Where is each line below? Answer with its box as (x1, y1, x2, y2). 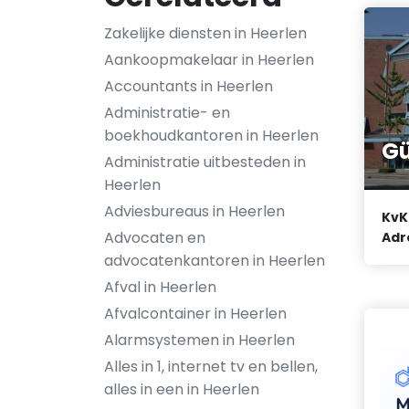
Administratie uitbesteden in (104, 152, 306, 173)
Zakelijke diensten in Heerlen (104, 23, 307, 44)
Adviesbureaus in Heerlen (104, 201, 285, 222)
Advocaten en (104, 227, 205, 248)
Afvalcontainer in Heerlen (104, 303, 287, 324)
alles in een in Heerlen (104, 379, 259, 400)
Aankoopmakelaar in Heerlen (104, 49, 314, 70)
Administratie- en (104, 102, 230, 123)
